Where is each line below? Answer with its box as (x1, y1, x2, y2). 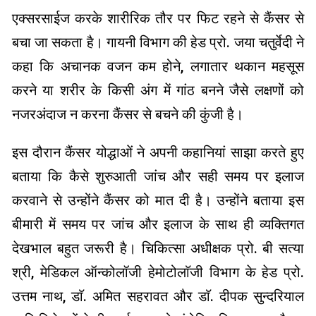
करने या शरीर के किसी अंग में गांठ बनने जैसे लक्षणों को (12, 82, 304, 99)
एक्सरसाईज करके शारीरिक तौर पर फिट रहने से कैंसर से (12, 10, 304, 28)
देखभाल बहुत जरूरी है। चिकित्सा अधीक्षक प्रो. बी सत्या (12, 240, 304, 257)
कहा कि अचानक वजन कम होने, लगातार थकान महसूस (12, 58, 304, 75)
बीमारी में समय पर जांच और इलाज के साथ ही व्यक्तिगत (12, 216, 304, 233)
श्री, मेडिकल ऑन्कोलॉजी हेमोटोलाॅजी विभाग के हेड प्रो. (12, 264, 304, 281)
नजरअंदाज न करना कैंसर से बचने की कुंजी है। (12, 106, 243, 123)
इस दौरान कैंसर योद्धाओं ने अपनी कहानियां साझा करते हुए (12, 144, 304, 162)
